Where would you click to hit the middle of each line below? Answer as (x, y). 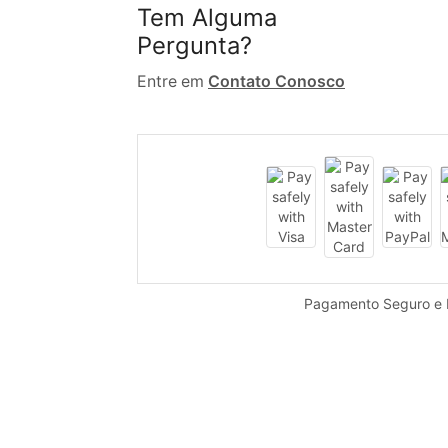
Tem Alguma (207, 17)
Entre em (172, 82)
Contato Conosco (276, 82)
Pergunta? (194, 45)
